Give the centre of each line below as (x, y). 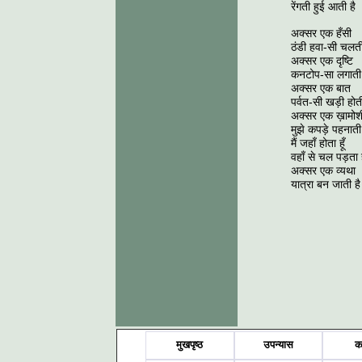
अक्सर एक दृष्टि (322, 61)
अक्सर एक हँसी (321, 33)
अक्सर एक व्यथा (323, 170)
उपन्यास (278, 345)
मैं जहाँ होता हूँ (318, 143)
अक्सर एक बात (321, 88)
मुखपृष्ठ (190, 345)
